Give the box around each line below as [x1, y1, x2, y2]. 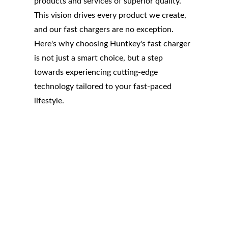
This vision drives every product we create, [34, 11, 187, 19]
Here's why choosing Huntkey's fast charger [34, 39, 191, 48]
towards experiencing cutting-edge [34, 68, 158, 76]
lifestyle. [34, 96, 65, 105]
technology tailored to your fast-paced [34, 82, 172, 91]
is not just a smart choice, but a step [34, 53, 163, 62]
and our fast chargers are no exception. [34, 25, 174, 34]
